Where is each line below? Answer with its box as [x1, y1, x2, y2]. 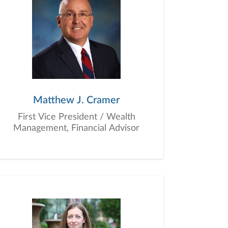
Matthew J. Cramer [33, 95, 120, 105]
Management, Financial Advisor [13, 124, 139, 133]
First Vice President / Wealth [17, 112, 135, 122]
